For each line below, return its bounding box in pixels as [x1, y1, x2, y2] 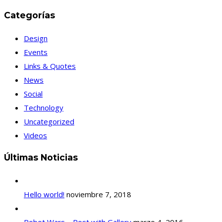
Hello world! [24, 189, 64, 200]
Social [24, 88, 43, 99]
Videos [24, 130, 47, 140]
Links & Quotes [24, 60, 76, 71]
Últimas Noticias [4, 152, 78, 163]
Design [24, 33, 48, 43]
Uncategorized [24, 116, 74, 126]
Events [24, 47, 48, 57]
